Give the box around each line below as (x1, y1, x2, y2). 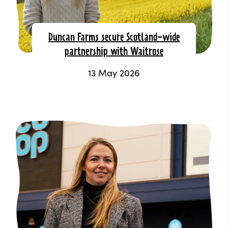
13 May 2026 (88, 66, 140, 79)
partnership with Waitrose (65, 47, 163, 58)
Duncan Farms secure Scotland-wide (48, 33, 180, 43)
